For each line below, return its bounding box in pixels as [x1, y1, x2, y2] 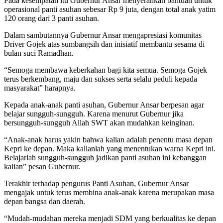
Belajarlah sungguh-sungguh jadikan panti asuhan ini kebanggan [4, 153, 207, 162]
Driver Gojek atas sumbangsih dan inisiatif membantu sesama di [4, 39, 205, 48]
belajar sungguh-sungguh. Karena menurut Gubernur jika [4, 109, 184, 118]
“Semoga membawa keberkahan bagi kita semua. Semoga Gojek [4, 65, 207, 74]
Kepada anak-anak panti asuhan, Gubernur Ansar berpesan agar [4, 100, 204, 109]
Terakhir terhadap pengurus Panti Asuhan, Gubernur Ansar [4, 179, 189, 188]
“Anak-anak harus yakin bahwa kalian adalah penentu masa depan [4, 135, 213, 144]
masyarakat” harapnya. [4, 83, 76, 92]
